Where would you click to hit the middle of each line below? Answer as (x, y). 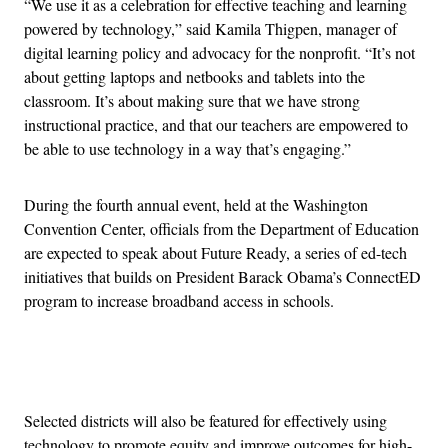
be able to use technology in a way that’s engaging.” (187, 148)
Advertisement (268, 371)
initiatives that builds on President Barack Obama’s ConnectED (222, 276)
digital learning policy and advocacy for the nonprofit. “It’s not (219, 52)
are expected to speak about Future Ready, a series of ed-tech (215, 252)
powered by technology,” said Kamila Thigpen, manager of (210, 28)
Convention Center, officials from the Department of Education (221, 228)
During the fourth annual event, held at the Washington (196, 204)
